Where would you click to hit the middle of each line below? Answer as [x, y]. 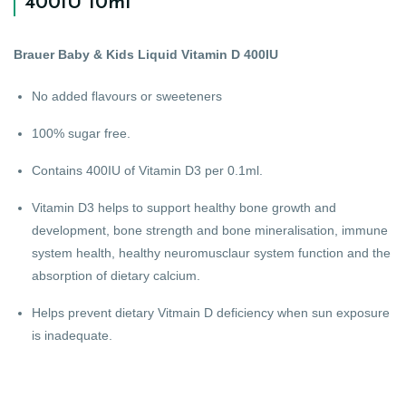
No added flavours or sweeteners [127, 96]
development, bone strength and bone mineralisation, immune [210, 230]
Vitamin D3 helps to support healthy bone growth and [184, 207]
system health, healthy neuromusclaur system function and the [211, 252]
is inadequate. [72, 335]
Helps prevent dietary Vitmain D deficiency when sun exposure [211, 312]
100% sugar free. [81, 133]
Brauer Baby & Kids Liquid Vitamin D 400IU [146, 54]
